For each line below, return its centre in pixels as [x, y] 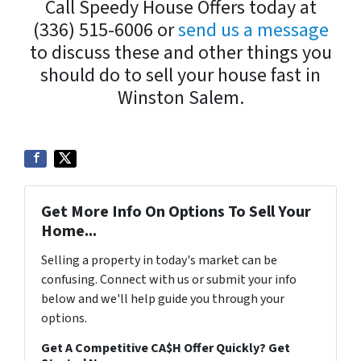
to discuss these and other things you [180, 53]
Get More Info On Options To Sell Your [176, 212]
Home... [69, 231]
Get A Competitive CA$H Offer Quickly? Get [166, 348]
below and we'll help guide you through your [163, 299]
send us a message [253, 30]
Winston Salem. [180, 98]
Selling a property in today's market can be [159, 260]
